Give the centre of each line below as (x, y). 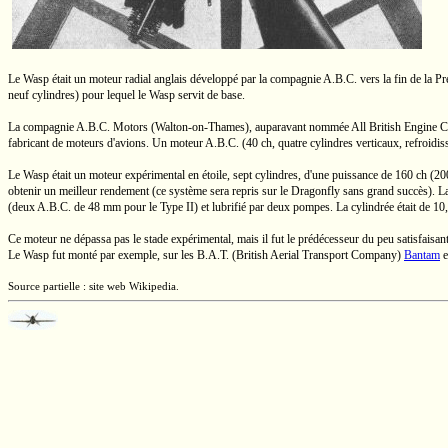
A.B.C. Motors (112, 127)
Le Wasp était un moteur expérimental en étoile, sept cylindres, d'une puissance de (201, 175)
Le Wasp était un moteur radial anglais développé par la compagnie (165, 79)
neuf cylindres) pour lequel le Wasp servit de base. (126, 95)
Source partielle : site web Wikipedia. (93, 286)
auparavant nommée (301, 127)
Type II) (179, 207)
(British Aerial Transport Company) (316, 255)
